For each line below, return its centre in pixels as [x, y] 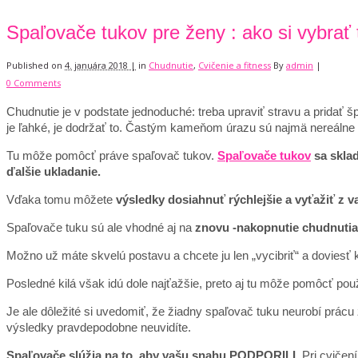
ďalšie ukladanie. [54, 171]
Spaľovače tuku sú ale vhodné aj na [101, 227]
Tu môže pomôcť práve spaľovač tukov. [112, 155]
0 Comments [34, 82]
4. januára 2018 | [100, 65]
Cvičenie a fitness [235, 65]
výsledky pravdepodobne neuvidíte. [99, 327]
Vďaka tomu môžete [61, 199]
